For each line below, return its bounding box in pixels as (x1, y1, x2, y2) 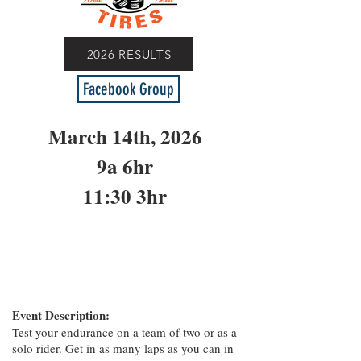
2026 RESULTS (86, 46, 172, 62)
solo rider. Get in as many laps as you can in (12, 340, 234, 356)
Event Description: (12, 306, 110, 324)
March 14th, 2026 (48, 122, 202, 151)
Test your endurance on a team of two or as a (12, 324, 237, 340)
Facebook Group (83, 79, 174, 99)
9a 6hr (97, 151, 153, 181)
